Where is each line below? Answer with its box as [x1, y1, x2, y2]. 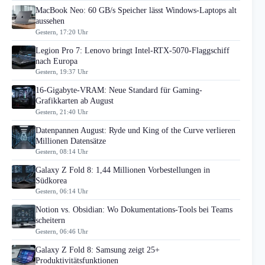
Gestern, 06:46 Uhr [35, 227, 88, 235]
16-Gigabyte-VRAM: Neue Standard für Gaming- [35, 86, 202, 95]
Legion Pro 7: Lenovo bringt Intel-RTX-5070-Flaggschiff [35, 46, 230, 55]
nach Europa [35, 56, 77, 66]
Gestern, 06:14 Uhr [35, 188, 88, 195]
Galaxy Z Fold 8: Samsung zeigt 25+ [35, 245, 160, 254]
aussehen [35, 17, 64, 26]
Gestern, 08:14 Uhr [35, 147, 88, 155]
